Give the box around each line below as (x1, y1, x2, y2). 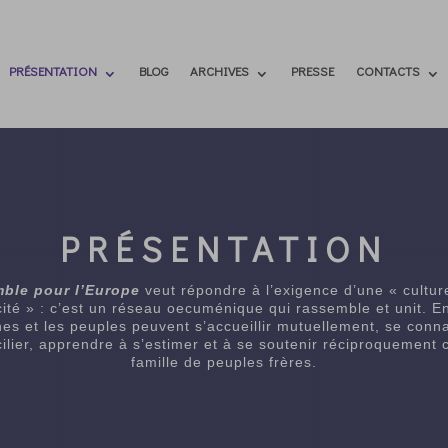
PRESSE (291, 62, 335, 80)
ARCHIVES (190, 62, 250, 80)
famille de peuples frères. (130, 353, 317, 370)
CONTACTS (356, 62, 421, 80)
